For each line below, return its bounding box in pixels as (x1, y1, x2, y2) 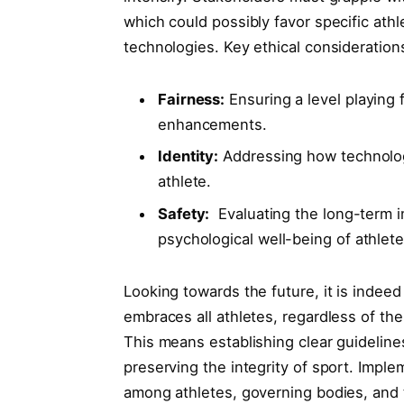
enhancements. (157, 115, 267, 134)
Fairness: (157, 90, 225, 109)
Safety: (157, 204, 210, 223)
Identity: (157, 147, 219, 166)
